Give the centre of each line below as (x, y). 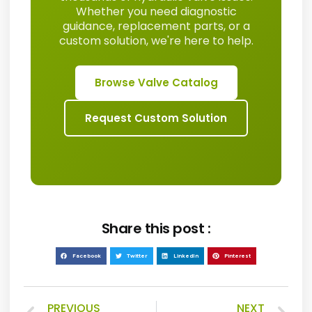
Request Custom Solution (156, 118)
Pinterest (238, 255)
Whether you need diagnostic (156, 12)
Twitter (137, 255)
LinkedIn (186, 255)
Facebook (87, 255)
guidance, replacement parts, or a (156, 26)
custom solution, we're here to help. (156, 41)
